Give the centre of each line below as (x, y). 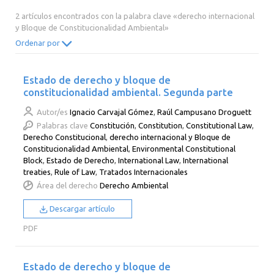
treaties (37, 172)
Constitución (113, 125)
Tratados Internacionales (144, 172)
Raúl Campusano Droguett (205, 112)
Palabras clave (63, 125)
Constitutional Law (219, 125)
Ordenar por (39, 43)
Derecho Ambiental (134, 186)
